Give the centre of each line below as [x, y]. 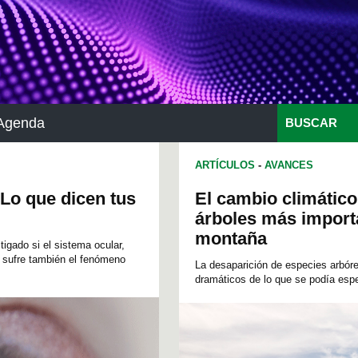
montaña [231, 239]
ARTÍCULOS [225, 165]
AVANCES [289, 165]
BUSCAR [311, 123]
